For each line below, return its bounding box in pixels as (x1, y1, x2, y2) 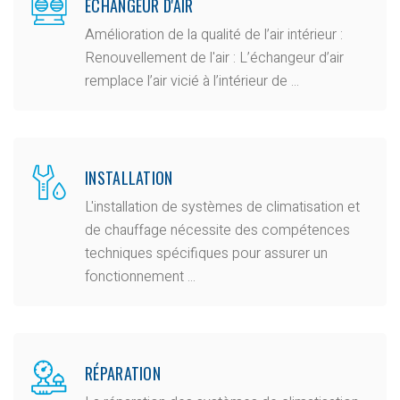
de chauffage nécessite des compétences (85, 219, 350, 241)
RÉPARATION (85, 361, 161, 385)
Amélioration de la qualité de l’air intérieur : (85, 23, 343, 46)
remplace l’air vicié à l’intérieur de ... (85, 70, 299, 92)
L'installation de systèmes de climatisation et (85, 196, 360, 218)
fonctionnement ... (85, 265, 196, 287)
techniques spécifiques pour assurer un (85, 242, 328, 264)
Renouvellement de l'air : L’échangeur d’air (85, 46, 344, 69)
